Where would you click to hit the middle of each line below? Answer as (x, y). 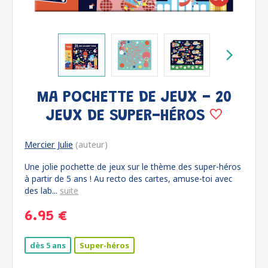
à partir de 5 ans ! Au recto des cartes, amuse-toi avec (128, 179)
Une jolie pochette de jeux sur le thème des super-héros (133, 167)
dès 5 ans (48, 245)
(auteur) (90, 144)
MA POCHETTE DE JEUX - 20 (134, 98)
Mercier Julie (49, 144)
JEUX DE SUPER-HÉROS (128, 116)
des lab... (42, 191)
